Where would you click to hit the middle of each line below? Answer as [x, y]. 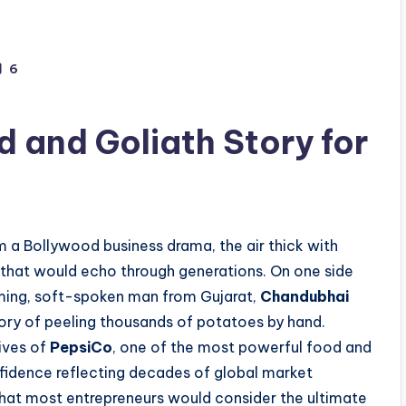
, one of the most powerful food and [242, 348]
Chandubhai [304, 297]
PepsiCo [81, 348]
